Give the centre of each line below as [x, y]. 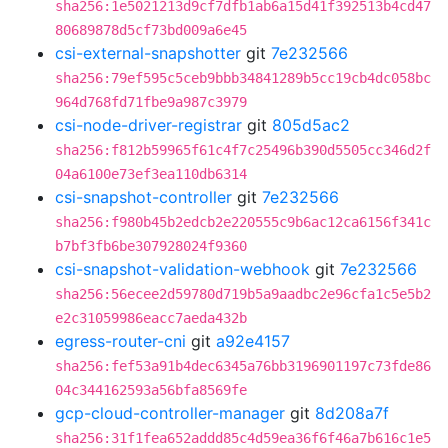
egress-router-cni [120, 341]
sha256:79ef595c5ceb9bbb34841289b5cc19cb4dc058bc [243, 78]
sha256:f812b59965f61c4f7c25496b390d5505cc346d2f [243, 150]
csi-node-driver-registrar [148, 125]
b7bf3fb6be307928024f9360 [151, 246]
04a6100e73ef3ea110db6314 [151, 174]
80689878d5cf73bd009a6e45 [151, 30]
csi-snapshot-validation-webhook [182, 269]
